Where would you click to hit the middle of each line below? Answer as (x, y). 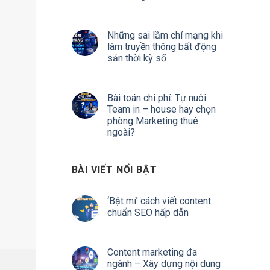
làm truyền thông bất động (162, 47)
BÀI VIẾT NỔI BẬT (114, 170)
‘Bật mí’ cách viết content (159, 201)
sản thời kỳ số (137, 58)
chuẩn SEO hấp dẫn (148, 212)
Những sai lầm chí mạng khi (165, 35)
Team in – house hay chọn (161, 109)
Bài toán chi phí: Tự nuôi (156, 98)
